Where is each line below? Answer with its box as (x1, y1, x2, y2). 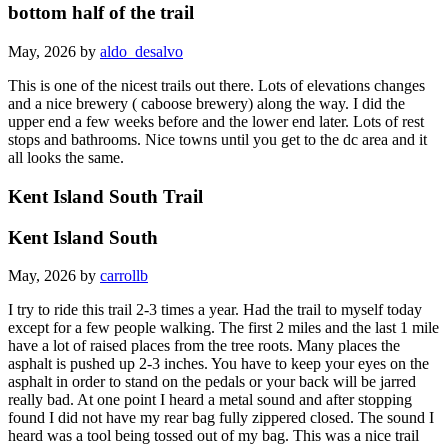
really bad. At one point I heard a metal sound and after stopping (8, 391, 412, 409)
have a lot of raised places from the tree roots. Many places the (8, 337, 400, 355)
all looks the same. (8, 149, 124, 167)
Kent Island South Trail (8, 185, 203, 207)
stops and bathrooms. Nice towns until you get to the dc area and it (8, 131, 427, 149)
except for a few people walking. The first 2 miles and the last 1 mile (8, 319, 439, 337)
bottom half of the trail (8, 2, 194, 24)
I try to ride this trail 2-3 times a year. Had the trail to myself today (8, 301, 422, 319)
